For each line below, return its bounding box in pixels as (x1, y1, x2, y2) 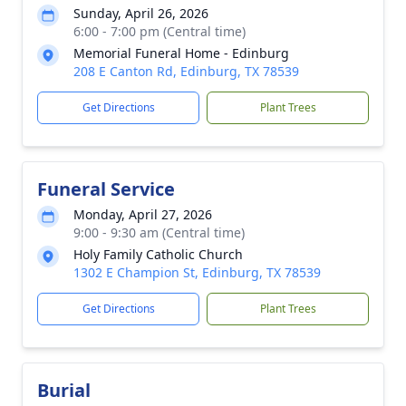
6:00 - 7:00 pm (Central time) (73, 23, 246, 40)
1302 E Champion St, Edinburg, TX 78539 (73, 264, 321, 281)
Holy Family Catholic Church (73, 246, 243, 263)
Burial (37, 378, 91, 402)
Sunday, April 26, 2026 (73, 5, 208, 22)
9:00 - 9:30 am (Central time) (73, 224, 245, 241)
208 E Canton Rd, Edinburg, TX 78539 (73, 63, 299, 80)
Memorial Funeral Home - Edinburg (73, 44, 289, 62)
